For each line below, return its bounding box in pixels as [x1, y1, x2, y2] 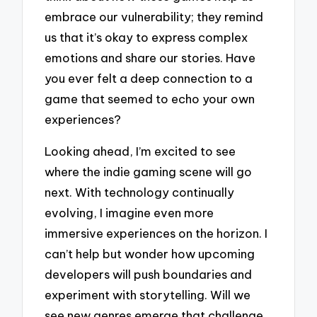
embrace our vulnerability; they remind [45, 9, 264, 25]
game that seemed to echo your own [45, 91, 255, 107]
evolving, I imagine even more [45, 204, 214, 220]
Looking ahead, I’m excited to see [45, 143, 236, 158]
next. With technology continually [45, 184, 235, 200]
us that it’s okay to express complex [45, 30, 248, 45]
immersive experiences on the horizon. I [45, 225, 268, 241]
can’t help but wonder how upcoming [45, 246, 255, 261]
